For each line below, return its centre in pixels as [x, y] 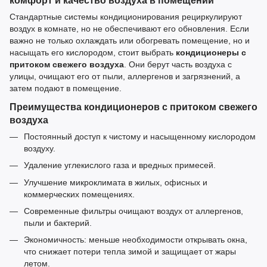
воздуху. [40, 148]
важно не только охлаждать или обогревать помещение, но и [130, 41]
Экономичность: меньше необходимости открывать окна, [136, 240]
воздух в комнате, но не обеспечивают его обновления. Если [129, 29]
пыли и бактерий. [58, 223]
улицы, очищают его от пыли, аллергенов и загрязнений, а [125, 76]
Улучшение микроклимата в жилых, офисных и [116, 182]
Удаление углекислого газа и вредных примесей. [120, 165]
